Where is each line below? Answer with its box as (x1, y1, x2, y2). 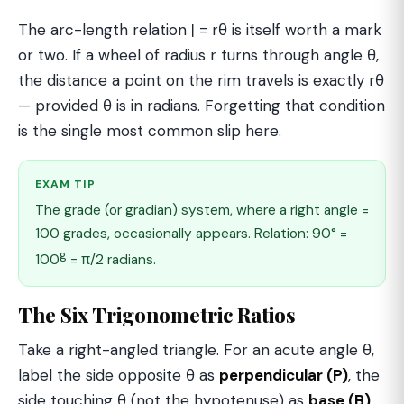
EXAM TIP (35, 177, 96, 191)
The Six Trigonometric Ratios (18, 301, 296, 329)
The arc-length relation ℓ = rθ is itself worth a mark (18, 20, 381, 40)
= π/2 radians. (67, 251, 156, 270)
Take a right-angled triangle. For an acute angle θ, (18, 340, 374, 361)
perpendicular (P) (219, 365, 348, 386)
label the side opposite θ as (18, 365, 219, 386)
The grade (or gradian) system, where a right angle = (35, 201, 369, 219)
